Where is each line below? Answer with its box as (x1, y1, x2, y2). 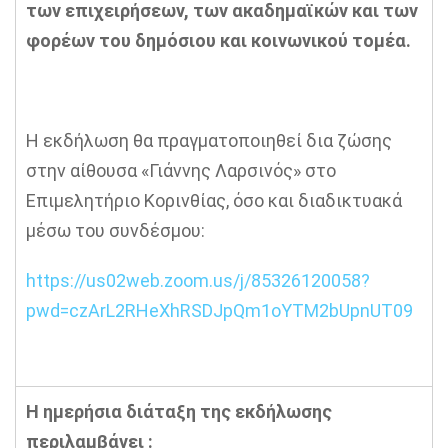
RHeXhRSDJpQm (125, 300, 261, 321)
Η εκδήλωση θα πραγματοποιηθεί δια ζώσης (26, 130, 392, 151)
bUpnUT (329, 300, 393, 321)
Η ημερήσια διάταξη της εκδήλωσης (26, 401, 332, 422)
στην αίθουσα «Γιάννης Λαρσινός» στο (26, 160, 336, 181)
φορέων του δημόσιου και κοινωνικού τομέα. (26, 30, 411, 51)
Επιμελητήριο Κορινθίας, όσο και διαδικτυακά (26, 190, 402, 211)
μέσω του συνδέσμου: (26, 220, 205, 241)
